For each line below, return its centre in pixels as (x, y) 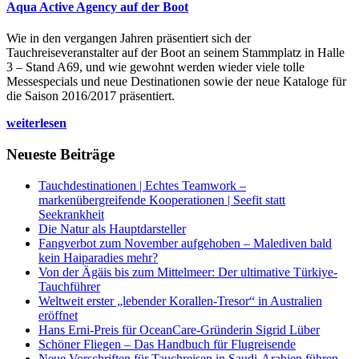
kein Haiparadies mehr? (98, 257)
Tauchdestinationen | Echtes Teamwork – (142, 185)
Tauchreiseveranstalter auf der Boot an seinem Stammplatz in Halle (175, 53)
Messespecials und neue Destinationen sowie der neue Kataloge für (176, 82)
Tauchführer (69, 286)
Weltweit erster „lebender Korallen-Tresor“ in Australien (180, 301)
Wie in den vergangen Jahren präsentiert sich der (129, 38)
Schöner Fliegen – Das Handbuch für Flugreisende (167, 344)
